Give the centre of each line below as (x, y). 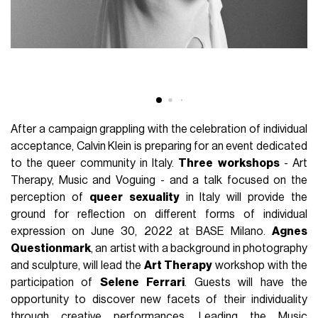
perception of (50, 197)
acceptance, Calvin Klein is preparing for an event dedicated (159, 146)
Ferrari (166, 282)
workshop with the (260, 265)
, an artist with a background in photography (199, 248)
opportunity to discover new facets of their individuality (159, 299)
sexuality (154, 197)
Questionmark (51, 248)
